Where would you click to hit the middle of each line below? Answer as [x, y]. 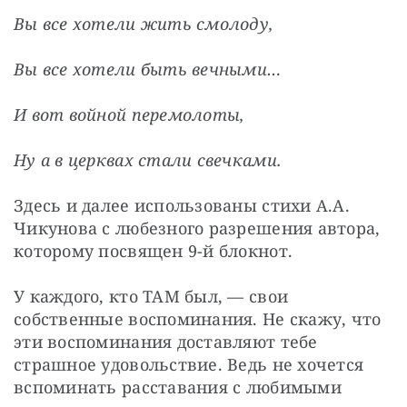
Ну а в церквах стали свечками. [148, 159]
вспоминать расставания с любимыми [178, 387]
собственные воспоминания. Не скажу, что [198, 318]
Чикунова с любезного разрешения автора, [197, 228]
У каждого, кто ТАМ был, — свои [151, 296]
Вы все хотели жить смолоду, [144, 23]
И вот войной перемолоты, [129, 114]
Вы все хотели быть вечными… [148, 69]
